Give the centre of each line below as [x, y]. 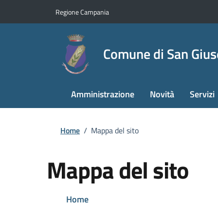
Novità [162, 94]
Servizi [202, 94]
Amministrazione [103, 94]
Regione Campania [82, 12]
